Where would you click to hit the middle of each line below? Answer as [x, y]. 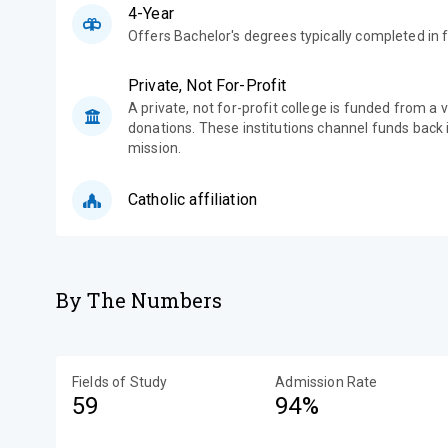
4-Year [151, 13]
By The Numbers [139, 300]
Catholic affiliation [192, 199]
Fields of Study [120, 382]
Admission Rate [326, 382]
